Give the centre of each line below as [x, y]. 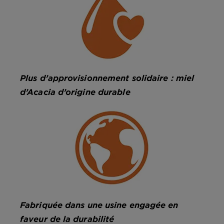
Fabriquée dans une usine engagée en [99, 205]
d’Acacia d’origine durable [75, 92]
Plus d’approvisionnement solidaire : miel [107, 78]
